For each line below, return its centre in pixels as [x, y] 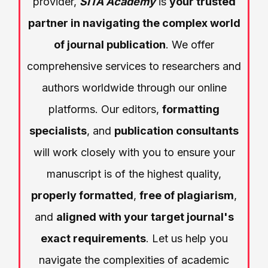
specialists [58, 130]
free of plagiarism [187, 195]
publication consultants [176, 130]
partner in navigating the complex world [134, 23]
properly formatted [82, 195]
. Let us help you [187, 238]
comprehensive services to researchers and [134, 66]
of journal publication [110, 44]
